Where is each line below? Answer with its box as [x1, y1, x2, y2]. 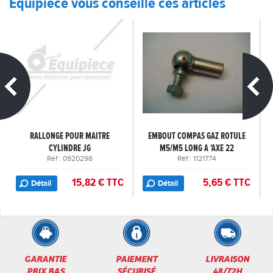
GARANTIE [24, 252, 67, 265]
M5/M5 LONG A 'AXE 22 [159, 141, 234, 154]
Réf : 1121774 [177, 154, 216, 163]
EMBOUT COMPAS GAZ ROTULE [147, 129, 246, 142]
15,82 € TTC [72, 175, 124, 190]
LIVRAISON [205, 252, 250, 265]
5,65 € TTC [203, 175, 250, 190]
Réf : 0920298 [47, 154, 93, 163]
